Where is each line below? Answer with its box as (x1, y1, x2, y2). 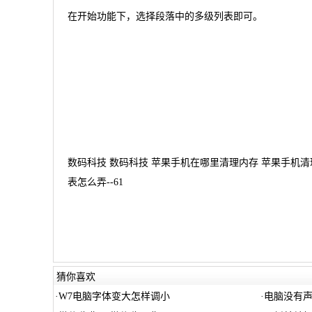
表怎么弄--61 (67, 176, 123, 187)
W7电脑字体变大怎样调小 (58, 291, 170, 302)
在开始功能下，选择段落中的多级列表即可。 (67, 10, 263, 22)
